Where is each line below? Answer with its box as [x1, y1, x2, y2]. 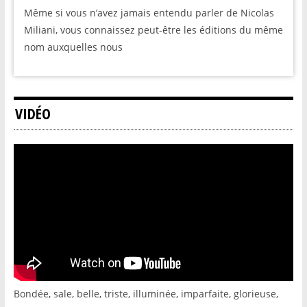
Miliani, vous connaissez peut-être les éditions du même [23, 23, 283, 36]
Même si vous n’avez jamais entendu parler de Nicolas [23, 6, 274, 19]
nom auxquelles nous [23, 40, 123, 53]
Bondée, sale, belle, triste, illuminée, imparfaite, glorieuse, [13, 287, 278, 300]
